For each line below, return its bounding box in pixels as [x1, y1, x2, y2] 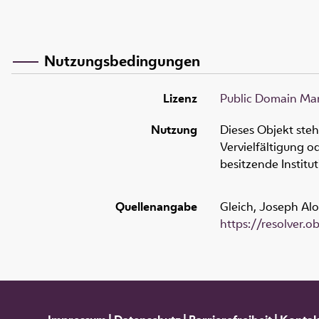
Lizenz [163, 90, 197, 107]
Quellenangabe [115, 199, 197, 215]
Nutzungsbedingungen [44, 50, 200, 70]
